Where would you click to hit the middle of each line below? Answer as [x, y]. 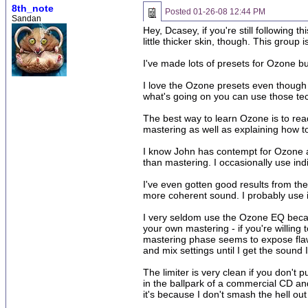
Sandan [26, 19]
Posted [179, 12]
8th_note [33, 8]
